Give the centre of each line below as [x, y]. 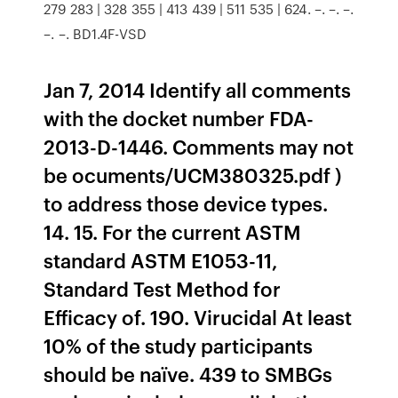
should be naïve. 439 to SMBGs [188, 374]
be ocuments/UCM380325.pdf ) [193, 175]
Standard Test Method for [163, 288]
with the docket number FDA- [179, 118]
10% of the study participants [179, 345]
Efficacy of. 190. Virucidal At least [198, 317]
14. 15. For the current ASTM [173, 231]
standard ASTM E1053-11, [161, 260]
